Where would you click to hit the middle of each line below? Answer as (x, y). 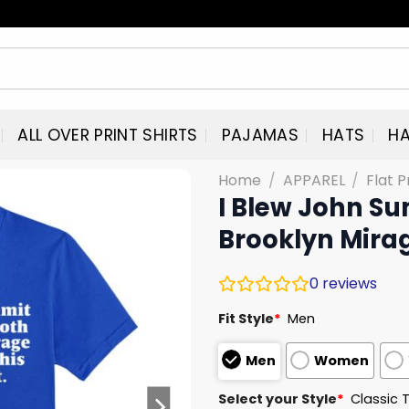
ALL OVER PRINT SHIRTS (108, 135)
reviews (348, 283)
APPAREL (314, 180)
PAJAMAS (260, 135)
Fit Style (246, 318)
